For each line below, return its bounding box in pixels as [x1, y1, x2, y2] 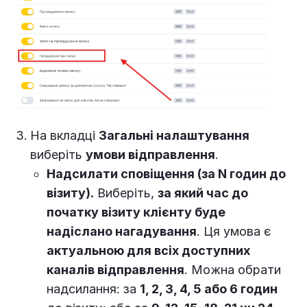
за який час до [158, 186, 248, 201]
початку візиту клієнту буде [47, 205, 225, 220]
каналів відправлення [47, 262, 184, 278]
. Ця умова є [197, 224, 271, 239]
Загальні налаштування [99, 128, 249, 143]
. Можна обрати [184, 262, 281, 278]
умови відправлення [86, 147, 215, 162]
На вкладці [30, 128, 99, 143]
